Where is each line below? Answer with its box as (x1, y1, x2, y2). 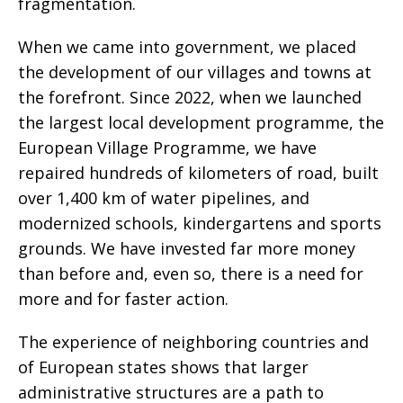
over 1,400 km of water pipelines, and (18, 187, 309, 209)
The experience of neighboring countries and (18, 331, 369, 353)
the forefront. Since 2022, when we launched (18, 86, 362, 108)
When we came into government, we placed (18, 36, 356, 58)
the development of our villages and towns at (18, 61, 372, 83)
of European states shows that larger (18, 356, 309, 378)
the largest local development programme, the (18, 112, 384, 133)
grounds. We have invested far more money (18, 237, 355, 259)
